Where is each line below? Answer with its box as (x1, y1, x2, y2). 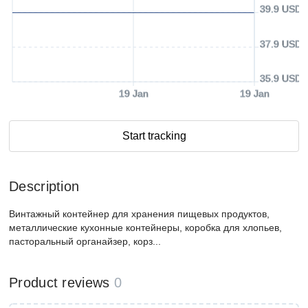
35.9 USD (260, 73, 302, 84)
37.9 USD (260, 38, 302, 49)
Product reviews (9, 275, 110, 290)
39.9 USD (260, 3, 302, 15)
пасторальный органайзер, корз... (9, 236, 161, 247)
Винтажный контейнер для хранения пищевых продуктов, (9, 208, 269, 219)
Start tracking (122, 130, 186, 142)
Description (9, 179, 80, 194)
